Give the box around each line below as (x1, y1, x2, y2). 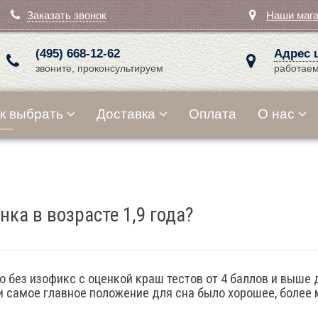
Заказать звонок (27, 9, 106, 21)
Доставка (97, 106, 155, 121)
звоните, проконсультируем (35, 63, 163, 74)
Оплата (189, 106, 236, 121)
